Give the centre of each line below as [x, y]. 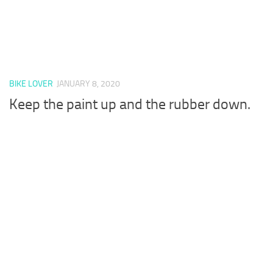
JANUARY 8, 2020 [88, 83]
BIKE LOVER [31, 83]
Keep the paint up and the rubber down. [130, 105]
